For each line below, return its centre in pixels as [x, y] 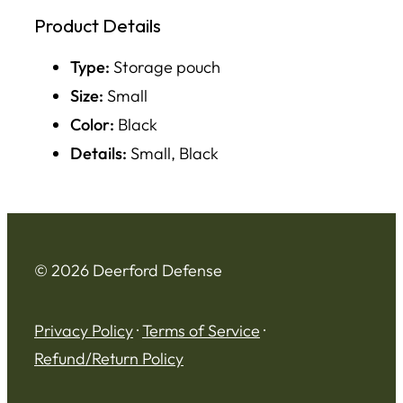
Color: [92, 125]
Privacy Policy [84, 331]
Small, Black [173, 154]
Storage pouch [165, 67]
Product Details [98, 25]
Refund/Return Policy [109, 359]
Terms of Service [201, 331]
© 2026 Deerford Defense [128, 271]
